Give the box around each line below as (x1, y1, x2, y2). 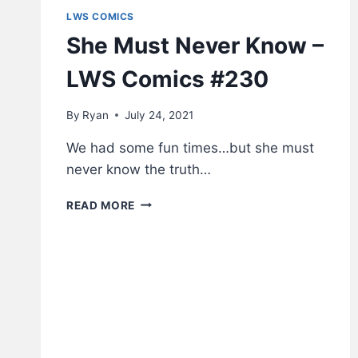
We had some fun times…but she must (66, 139, 314, 156)
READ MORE (66, 198, 136, 212)
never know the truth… (66, 161, 211, 177)
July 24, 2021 (125, 108, 194, 121)
